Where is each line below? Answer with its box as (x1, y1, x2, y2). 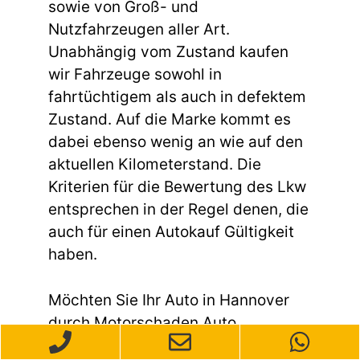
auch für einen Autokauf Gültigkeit (48, 223, 294, 242)
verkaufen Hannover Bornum (48, 335, 254, 354)
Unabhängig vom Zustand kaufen (48, 43, 288, 62)
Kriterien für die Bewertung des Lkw (48, 178, 306, 197)
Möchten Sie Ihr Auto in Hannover (48, 290, 289, 309)
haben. (48, 245, 97, 264)
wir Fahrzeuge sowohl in (48, 65, 222, 84)
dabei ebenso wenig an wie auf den (48, 133, 303, 152)
